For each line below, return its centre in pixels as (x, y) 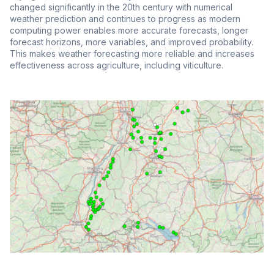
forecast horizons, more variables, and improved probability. (131, 42)
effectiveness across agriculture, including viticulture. (117, 65)
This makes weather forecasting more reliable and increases (132, 54)
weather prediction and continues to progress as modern (125, 19)
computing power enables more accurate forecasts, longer (129, 31)
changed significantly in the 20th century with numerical (121, 7)
